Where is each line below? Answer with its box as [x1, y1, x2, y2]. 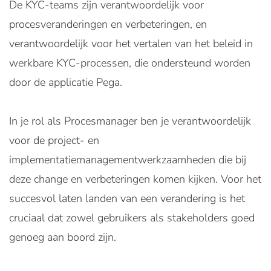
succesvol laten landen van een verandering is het [9, 191, 245, 206]
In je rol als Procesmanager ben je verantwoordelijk [9, 114, 251, 128]
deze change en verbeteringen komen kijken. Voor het [9, 172, 261, 186]
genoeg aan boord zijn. [9, 230, 116, 244]
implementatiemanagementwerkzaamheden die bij [9, 152, 246, 167]
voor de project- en [9, 133, 99, 148]
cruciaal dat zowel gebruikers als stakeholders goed [9, 211, 255, 225]
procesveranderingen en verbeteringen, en [9, 17, 207, 31]
